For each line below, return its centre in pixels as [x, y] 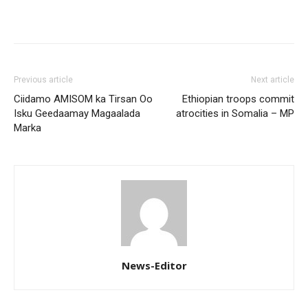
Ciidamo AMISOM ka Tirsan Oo [83, 99]
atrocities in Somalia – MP [235, 114]
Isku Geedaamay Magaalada [77, 114]
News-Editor [154, 266]
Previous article [43, 80]
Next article [273, 80]
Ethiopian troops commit [238, 99]
